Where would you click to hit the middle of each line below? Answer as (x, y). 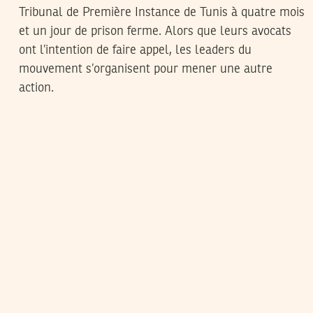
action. (36, 88)
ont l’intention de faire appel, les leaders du (135, 51)
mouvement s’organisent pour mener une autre (146, 70)
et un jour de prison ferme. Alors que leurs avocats (155, 32)
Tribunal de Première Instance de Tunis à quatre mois (162, 13)
